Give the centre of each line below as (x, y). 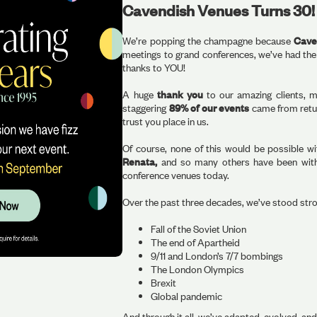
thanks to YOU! (154, 67)
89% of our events (209, 108)
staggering (146, 108)
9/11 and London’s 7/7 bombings (217, 255)
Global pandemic (187, 296)
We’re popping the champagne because (208, 40)
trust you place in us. (166, 121)
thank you (180, 94)
